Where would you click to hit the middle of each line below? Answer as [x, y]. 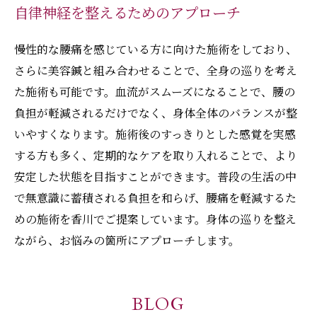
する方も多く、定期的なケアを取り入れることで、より [156, 155]
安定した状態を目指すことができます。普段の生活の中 [155, 177]
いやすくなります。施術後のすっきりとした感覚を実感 [155, 134]
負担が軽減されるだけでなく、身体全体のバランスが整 [156, 113]
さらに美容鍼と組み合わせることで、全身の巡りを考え [156, 70]
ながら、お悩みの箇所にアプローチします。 [127, 240]
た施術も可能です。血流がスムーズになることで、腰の [155, 92]
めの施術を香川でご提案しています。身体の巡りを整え [155, 219]
